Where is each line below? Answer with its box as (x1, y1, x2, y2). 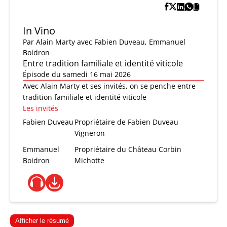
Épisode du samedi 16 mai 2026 (23, 69, 131, 80)
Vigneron (74, 128, 105, 138)
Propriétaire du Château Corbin (74, 144, 182, 155)
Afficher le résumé (15, 217, 69, 225)
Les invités (23, 103, 58, 113)
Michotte (74, 156, 105, 166)
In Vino (23, 24, 55, 38)
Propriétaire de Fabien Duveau (74, 117, 179, 127)
